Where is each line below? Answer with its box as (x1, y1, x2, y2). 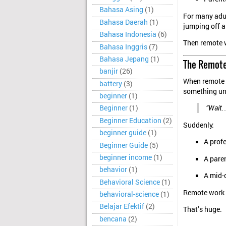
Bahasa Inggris (99, 42, 147, 51)
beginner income (99, 152, 152, 162)
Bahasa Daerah (99, 17, 148, 27)
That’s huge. (183, 205, 222, 214)
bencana (99, 214, 127, 223)
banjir (99, 67, 118, 76)
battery (99, 79, 122, 88)
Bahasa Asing (99, 5, 143, 15)
